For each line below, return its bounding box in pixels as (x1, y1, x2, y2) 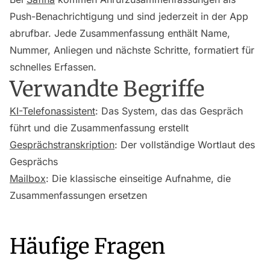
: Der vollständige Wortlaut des (115, 139, 255, 151)
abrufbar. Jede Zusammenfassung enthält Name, (10, 27, 230, 39)
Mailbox (10, 172, 46, 184)
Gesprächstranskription (10, 139, 115, 151)
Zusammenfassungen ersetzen (10, 189, 147, 201)
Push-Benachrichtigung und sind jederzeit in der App (10, 10, 248, 22)
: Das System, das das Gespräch (95, 105, 243, 117)
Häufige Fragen (10, 233, 165, 260)
